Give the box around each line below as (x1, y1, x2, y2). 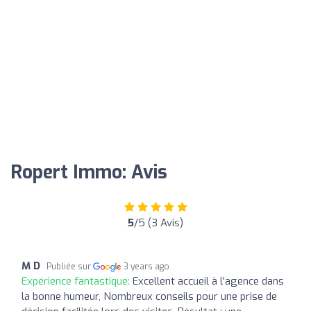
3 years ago (124, 260, 170, 272)
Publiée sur (47, 260, 93, 272)
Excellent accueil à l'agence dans (133, 274, 284, 288)
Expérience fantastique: (22, 274, 133, 288)
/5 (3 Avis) (134, 215, 183, 230)
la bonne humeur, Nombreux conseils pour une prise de (22, 289, 277, 303)
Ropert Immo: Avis (10, 160, 167, 185)
